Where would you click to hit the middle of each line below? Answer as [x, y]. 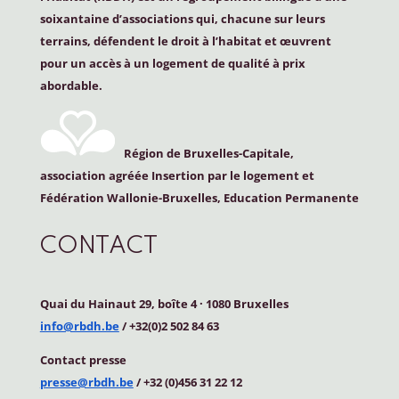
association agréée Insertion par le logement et [177, 175]
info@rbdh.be [79, 326]
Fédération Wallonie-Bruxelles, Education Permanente [199, 197]
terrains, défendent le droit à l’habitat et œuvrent [185, 41]
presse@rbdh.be [86, 382]
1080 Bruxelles [245, 303]
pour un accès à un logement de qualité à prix [172, 63]
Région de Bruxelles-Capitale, [204, 153]
